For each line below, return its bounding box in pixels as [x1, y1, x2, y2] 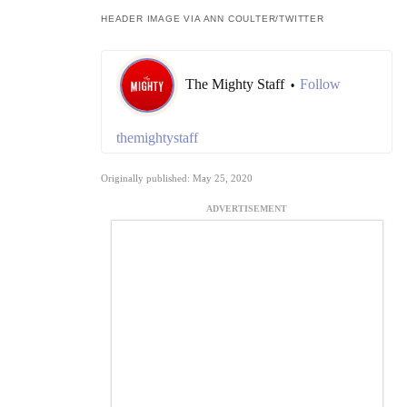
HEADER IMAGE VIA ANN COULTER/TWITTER [101, 14, 324, 25]
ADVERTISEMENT [206, 203, 287, 214]
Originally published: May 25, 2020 [101, 173, 253, 184]
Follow [300, 76, 341, 93]
